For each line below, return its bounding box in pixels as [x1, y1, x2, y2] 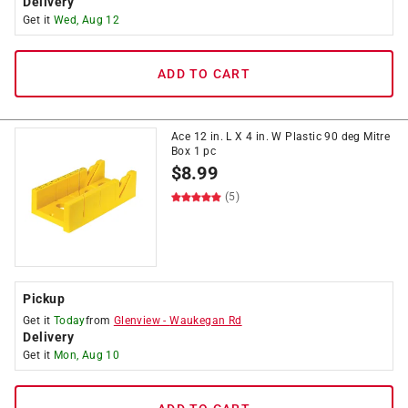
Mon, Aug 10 [53, 349, 120, 362]
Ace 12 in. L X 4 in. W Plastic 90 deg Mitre [171, 130, 391, 143]
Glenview [113, 314, 161, 327]
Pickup [23, 291, 65, 306]
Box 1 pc [171, 145, 217, 158]
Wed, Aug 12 [53, 14, 120, 26]
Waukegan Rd [169, 314, 242, 327]
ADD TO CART [158, 66, 250, 81]
